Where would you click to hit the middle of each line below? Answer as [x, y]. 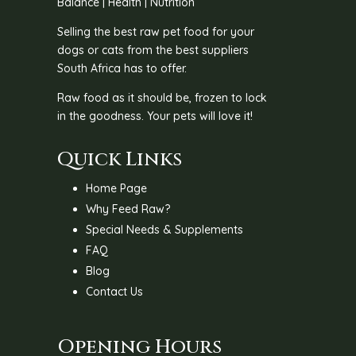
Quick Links [120, 159]
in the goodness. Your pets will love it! [155, 116]
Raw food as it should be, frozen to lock [163, 97]
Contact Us [115, 291]
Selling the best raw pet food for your [156, 31]
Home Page [117, 188]
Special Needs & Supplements [165, 229]
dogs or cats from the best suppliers [153, 50]
